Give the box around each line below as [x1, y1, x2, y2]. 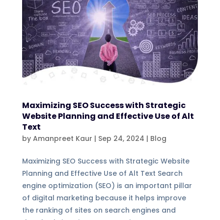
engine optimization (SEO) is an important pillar [22, 180, 192, 191]
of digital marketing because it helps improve [22, 192, 186, 203]
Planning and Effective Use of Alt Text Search [22, 168, 183, 178]
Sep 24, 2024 [98, 133, 144, 143]
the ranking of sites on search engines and [22, 205, 176, 215]
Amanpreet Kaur [32, 133, 92, 143]
